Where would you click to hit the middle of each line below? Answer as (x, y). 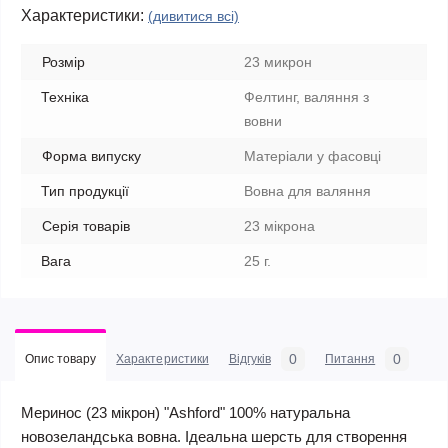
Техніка (65, 97)
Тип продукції (85, 191)
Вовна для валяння (307, 191)
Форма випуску (91, 156)
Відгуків (249, 359)
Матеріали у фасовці (312, 156)
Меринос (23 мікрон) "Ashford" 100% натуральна (185, 412)
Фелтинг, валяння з (306, 97)
